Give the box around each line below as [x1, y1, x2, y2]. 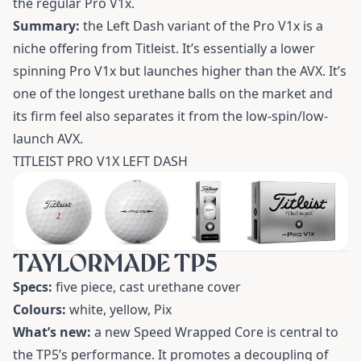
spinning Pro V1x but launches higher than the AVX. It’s [13, 61, 346, 80]
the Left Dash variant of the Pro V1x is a [80, 16, 323, 35]
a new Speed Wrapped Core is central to [91, 323, 338, 342]
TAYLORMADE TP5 [13, 250, 218, 277]
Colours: [13, 301, 66, 319]
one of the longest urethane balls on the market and [13, 84, 333, 102]
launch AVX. [13, 129, 83, 147]
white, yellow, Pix [66, 301, 172, 319]
